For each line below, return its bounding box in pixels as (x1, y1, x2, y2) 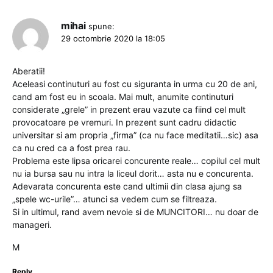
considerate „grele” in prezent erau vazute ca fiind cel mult (12, 104, 246, 115)
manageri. (12, 219, 52, 230)
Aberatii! (12, 66, 45, 77)
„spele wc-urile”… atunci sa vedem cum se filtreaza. (12, 194, 217, 205)
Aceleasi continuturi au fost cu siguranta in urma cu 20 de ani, (12, 79, 257, 90)
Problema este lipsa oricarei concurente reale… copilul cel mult (12, 155, 260, 166)
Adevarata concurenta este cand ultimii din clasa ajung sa (12, 181, 242, 192)
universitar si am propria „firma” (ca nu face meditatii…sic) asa (12, 130, 258, 141)
